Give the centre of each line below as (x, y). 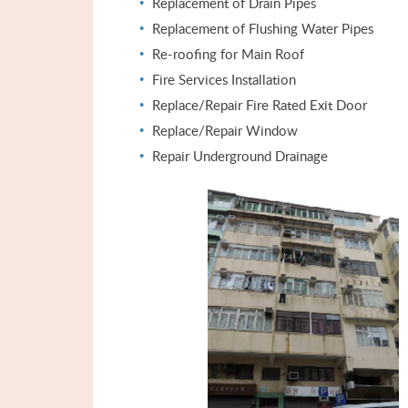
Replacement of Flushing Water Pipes (263, 28)
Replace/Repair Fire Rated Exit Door (260, 105)
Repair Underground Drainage (240, 156)
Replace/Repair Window (225, 130)
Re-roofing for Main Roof (228, 54)
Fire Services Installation (224, 79)
